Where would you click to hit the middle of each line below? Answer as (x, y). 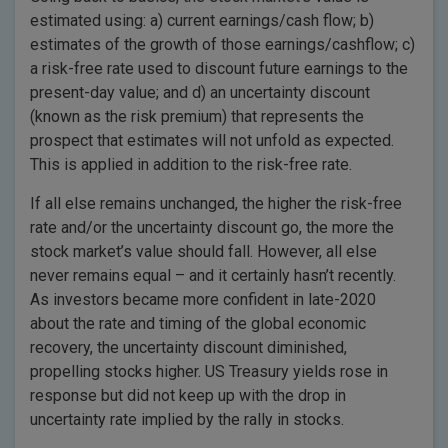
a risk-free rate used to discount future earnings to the (219, 68)
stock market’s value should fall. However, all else (203, 251)
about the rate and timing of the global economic (198, 323)
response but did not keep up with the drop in (188, 395)
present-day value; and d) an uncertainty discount (200, 92)
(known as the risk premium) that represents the (197, 116)
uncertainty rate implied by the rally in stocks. (187, 419)
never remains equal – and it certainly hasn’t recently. (213, 275)
